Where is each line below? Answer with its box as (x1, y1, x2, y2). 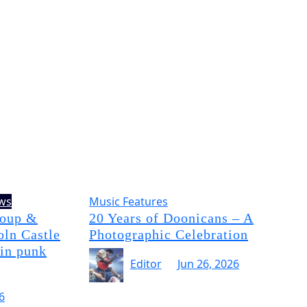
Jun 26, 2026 (177, 256, 240, 272)
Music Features (89, 194, 168, 209)
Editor (130, 256, 162, 272)
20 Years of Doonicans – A (89, 210, 254, 225)
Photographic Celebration (89, 227, 248, 242)
